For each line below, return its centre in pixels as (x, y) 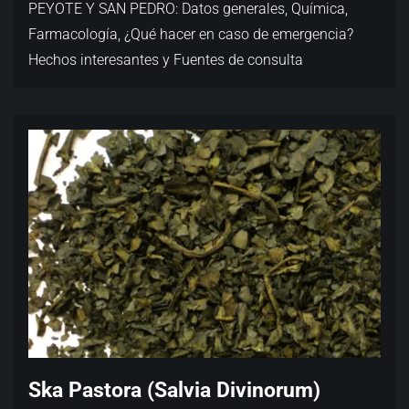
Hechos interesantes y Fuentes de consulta (166, 60)
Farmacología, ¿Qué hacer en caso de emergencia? (191, 34)
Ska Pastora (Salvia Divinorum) (174, 390)
